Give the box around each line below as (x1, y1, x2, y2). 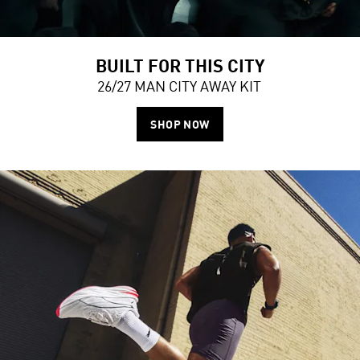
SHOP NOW (150, 117, 210, 131)
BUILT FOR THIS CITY (95, 54, 265, 76)
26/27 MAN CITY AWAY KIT (97, 77, 263, 95)
